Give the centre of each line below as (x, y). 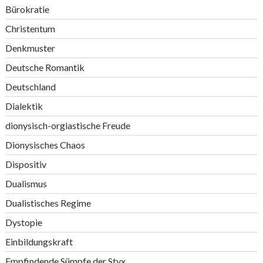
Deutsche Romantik (45, 67)
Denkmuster (30, 48)
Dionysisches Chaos (45, 145)
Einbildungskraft (39, 242)
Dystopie (23, 222)
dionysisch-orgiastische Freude (68, 125)
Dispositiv (26, 164)
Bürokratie (27, 9)
